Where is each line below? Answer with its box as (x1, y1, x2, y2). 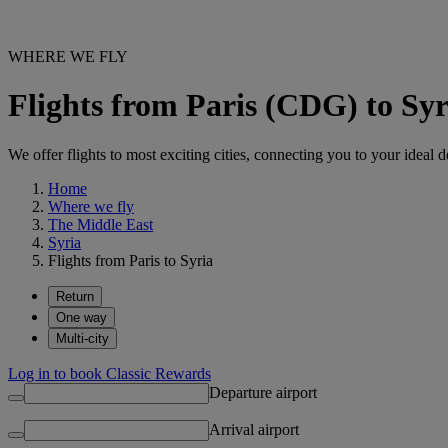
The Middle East (48, 215, 153, 233)
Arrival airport (209, 420, 299, 438)
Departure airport (209, 383, 317, 401)
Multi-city (56, 330, 109, 346)
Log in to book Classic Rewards (8, 364, 211, 382)
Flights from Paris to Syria (48, 251, 213, 269)
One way (56, 309, 107, 325)
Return (56, 288, 94, 304)
